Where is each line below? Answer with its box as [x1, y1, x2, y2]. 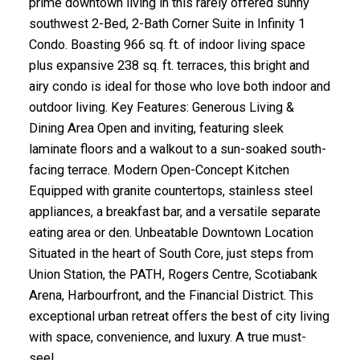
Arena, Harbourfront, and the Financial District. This [28, 287, 313, 303]
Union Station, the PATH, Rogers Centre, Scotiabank [28, 266, 317, 282]
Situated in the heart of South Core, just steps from [28, 245, 313, 261]
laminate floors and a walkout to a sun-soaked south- [28, 141, 326, 157]
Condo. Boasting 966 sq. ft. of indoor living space [28, 36, 305, 52]
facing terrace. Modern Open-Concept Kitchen [28, 162, 289, 178]
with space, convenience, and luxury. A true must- [28, 329, 306, 345]
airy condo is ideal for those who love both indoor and [28, 78, 330, 94]
